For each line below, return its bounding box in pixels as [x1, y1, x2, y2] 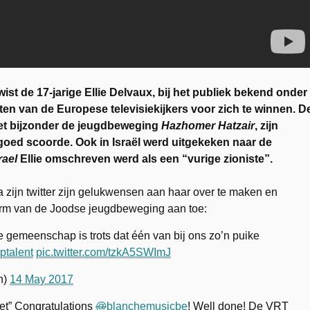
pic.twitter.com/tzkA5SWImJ [36, 246, 171, 258]
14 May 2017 [10, 273, 73, 285]
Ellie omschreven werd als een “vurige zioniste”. [17, 152, 273, 165]
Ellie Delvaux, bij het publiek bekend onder [84, 86, 307, 98]
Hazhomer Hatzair [161, 119, 255, 131]
